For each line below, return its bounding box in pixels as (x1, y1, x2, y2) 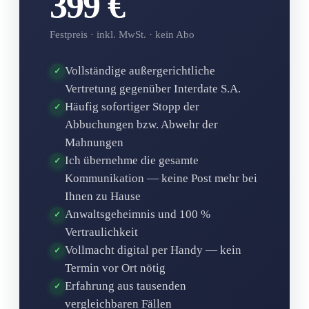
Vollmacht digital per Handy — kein (65, 243, 241, 257)
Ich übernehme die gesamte (65, 153, 199, 167)
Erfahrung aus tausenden (65, 279, 186, 292)
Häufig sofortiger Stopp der (65, 99, 199, 113)
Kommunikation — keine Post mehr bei (65, 171, 257, 185)
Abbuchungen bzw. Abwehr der (65, 117, 218, 131)
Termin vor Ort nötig (65, 261, 166, 275)
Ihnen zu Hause (65, 189, 141, 203)
